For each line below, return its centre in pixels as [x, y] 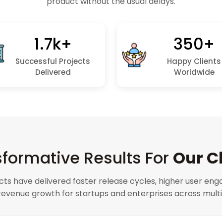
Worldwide [194, 72]
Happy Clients [194, 61]
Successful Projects [53, 61]
